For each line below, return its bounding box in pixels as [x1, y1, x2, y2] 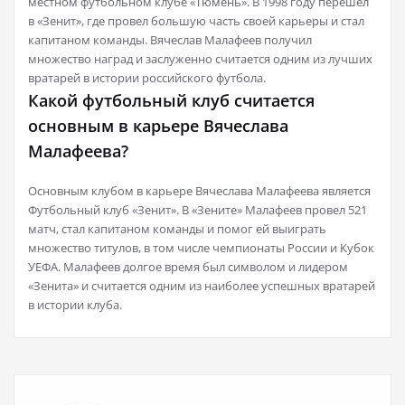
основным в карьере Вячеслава [28, 115, 288, 137]
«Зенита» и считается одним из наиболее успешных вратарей [28, 278, 375, 295]
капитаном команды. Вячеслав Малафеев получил [28, 32, 312, 49]
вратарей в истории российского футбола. [28, 70, 266, 87]
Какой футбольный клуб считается [28, 89, 315, 112]
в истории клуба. [28, 297, 122, 314]
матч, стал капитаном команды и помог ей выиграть [28, 221, 326, 238]
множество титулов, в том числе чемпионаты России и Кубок [28, 240, 374, 257]
